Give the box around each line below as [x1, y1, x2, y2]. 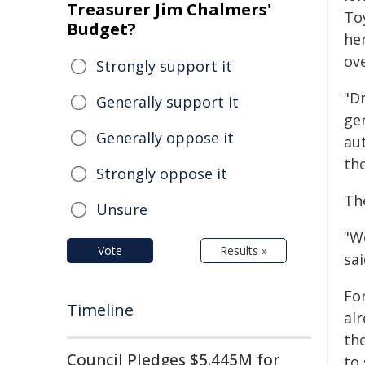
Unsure [96, 200, 147, 219]
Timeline [67, 299, 134, 321]
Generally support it [96, 92, 239, 112]
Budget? [67, 18, 136, 40]
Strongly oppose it [96, 164, 227, 183]
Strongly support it [96, 56, 232, 76]
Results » [220, 243, 267, 258]
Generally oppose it [96, 128, 234, 147]
